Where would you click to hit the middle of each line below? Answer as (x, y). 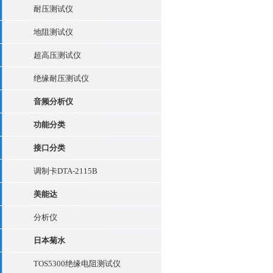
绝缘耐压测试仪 (61, 78)
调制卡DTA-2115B (66, 171)
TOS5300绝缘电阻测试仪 (77, 264)
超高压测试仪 (57, 55)
